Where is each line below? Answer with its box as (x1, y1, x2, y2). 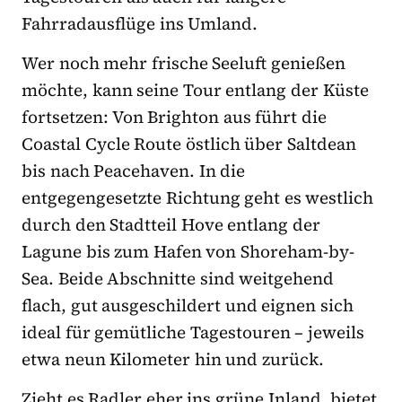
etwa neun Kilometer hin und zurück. (22, 347, 325, 371)
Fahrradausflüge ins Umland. (22, 12, 258, 36)
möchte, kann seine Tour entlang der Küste (22, 78, 369, 102)
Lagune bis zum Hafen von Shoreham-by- (22, 240, 355, 264)
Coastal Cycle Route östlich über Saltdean (22, 132, 357, 156)
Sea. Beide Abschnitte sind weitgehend (22, 267, 335, 291)
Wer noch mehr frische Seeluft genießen (22, 51, 346, 75)
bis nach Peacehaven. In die (22, 159, 246, 183)
